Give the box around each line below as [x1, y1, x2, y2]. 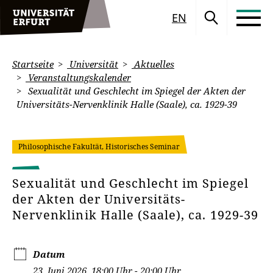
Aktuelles [132, 58, 174, 70]
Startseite [12, 58, 54, 70]
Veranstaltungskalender [26, 71, 131, 83]
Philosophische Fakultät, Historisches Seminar [18, 141, 180, 152]
